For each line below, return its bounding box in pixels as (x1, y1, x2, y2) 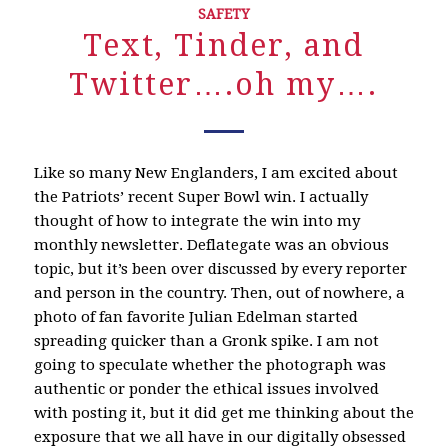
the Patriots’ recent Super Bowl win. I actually (33, 188, 368, 207)
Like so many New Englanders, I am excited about (33, 164, 398, 183)
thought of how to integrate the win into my (33, 212, 360, 231)
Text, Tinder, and (83, 27, 365, 63)
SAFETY (197, 5, 250, 22)
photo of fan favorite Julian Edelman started (33, 308, 358, 327)
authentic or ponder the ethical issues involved (33, 380, 379, 399)
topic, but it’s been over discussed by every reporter (33, 260, 407, 279)
